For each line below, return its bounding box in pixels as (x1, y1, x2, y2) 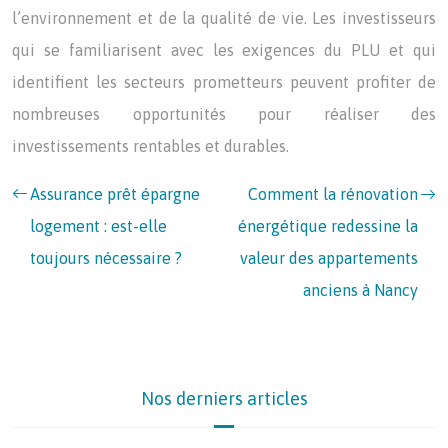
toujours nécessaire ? (30, 249, 182, 267)
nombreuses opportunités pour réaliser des (12, 105, 436, 123)
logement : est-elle (30, 217, 167, 235)
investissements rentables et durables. (12, 137, 289, 155)
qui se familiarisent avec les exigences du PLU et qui (12, 41, 436, 59)
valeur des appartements (240, 249, 418, 267)
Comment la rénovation (248, 185, 418, 203)
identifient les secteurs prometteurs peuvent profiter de (12, 73, 436, 91)
